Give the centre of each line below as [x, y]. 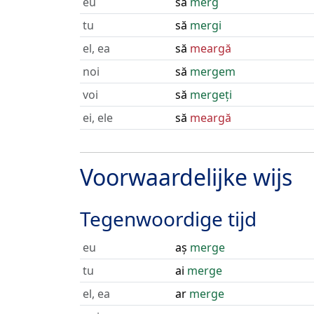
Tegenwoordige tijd [168, 219]
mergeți [211, 95]
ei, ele [98, 118]
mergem [213, 71]
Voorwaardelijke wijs [186, 177]
